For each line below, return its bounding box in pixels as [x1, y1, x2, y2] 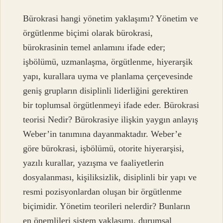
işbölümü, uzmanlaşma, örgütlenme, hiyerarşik [23, 57, 193, 67]
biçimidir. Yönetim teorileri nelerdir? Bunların [23, 201, 191, 212]
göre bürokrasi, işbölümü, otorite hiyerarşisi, [23, 143, 185, 154]
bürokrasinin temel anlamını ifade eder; [23, 42, 166, 53]
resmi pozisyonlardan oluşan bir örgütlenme [23, 187, 182, 197]
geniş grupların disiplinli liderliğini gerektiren [23, 86, 189, 96]
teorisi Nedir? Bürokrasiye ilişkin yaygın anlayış [23, 114, 199, 125]
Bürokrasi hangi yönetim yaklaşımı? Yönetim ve [23, 13, 199, 24]
